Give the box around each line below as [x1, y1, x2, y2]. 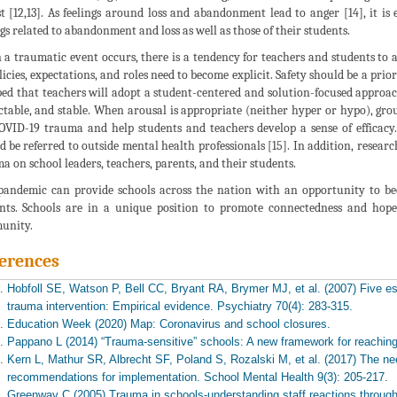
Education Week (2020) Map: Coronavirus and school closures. [6, 316, 331, 331]
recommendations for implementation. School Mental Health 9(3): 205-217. [6, 370, 388, 384]
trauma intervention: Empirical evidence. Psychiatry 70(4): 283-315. [6, 299, 353, 313]
